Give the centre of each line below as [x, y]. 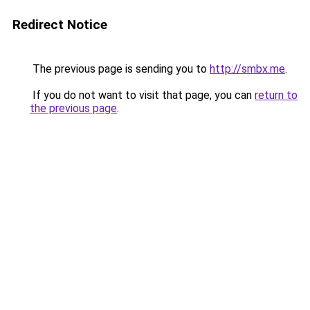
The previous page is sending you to [120, 69]
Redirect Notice [60, 25]
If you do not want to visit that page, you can [142, 95]
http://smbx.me [247, 69]
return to [276, 95]
